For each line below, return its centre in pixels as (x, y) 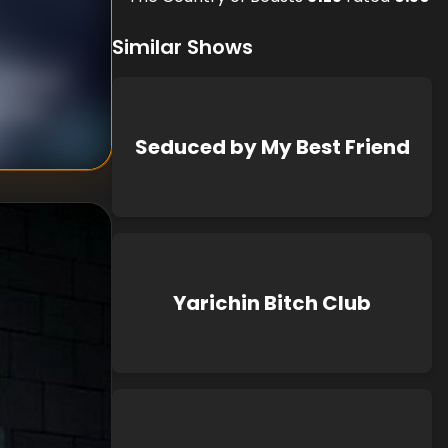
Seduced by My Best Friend (272, 147)
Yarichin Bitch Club (272, 303)
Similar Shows (182, 47)
